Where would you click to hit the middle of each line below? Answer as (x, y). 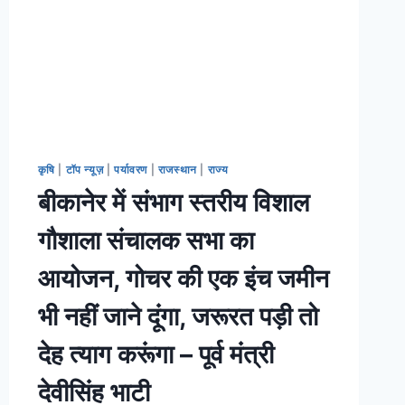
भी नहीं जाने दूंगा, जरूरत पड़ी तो (178, 317)
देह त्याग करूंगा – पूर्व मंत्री (155, 355)
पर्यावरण (131, 170)
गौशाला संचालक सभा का (146, 241)
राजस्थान (177, 170)
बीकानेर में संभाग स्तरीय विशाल (173, 203)
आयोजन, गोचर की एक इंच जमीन (183, 279)
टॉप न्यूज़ (85, 170)
